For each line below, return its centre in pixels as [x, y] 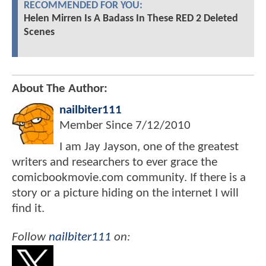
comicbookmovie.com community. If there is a [129, 178]
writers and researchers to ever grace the [115, 163]
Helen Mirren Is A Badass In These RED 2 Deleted [131, 19]
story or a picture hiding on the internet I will [125, 194]
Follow [30, 237]
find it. [28, 209]
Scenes [39, 33]
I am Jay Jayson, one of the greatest [149, 147]
